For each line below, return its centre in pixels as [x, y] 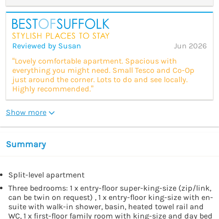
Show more [26, 112]
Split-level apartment [46, 175]
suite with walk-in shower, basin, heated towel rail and [106, 206]
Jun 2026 [190, 45]
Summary [26, 144]
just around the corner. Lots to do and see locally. [100, 79]
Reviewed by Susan [47, 45]
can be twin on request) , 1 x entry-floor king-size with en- [111, 197]
